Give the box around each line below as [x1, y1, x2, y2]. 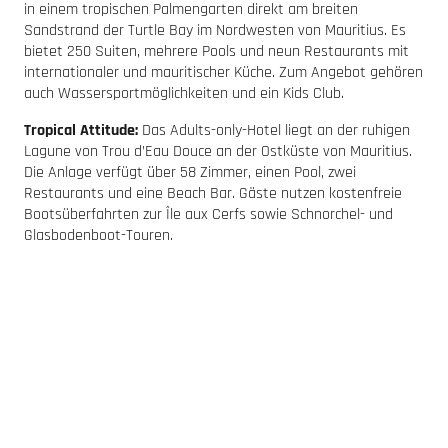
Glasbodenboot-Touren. [24, 225, 173, 247]
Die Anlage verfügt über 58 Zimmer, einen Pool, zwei [24, 162, 356, 184]
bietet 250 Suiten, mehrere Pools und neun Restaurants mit [24, 41, 409, 63]
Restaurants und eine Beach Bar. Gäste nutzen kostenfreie [24, 183, 402, 205]
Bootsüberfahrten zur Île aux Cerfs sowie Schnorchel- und [24, 204, 393, 226]
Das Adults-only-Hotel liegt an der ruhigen [138, 120, 410, 142]
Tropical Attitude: [24, 120, 138, 142]
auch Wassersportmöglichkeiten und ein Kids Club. [24, 83, 344, 105]
